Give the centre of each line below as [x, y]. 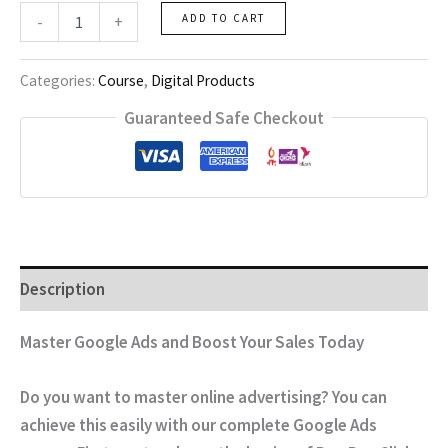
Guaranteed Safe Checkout [224, 117]
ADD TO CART [224, 17]
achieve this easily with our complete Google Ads [198, 425]
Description [62, 288]
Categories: [59, 81]
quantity [43, 50]
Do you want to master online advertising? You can [203, 397]
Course [121, 81]
